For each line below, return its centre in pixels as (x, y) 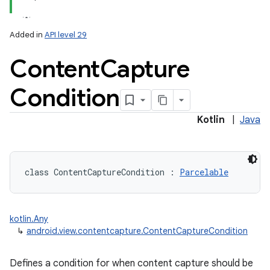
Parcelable (204, 172)
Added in (27, 35)
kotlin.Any (29, 219)
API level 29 (66, 35)
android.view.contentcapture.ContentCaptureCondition (137, 231)
